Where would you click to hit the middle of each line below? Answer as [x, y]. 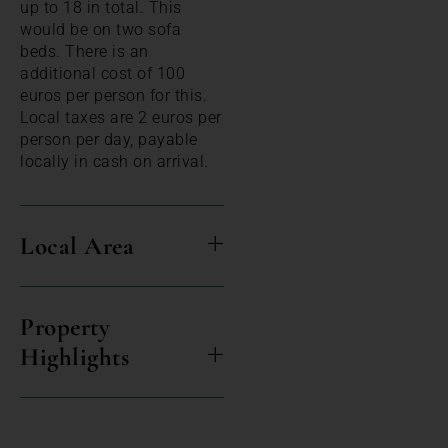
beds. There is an [84, 51]
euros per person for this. [113, 95]
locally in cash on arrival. [114, 161]
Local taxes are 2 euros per [121, 117]
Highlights [74, 356]
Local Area [77, 245]
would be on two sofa [100, 29]
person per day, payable [109, 139]
